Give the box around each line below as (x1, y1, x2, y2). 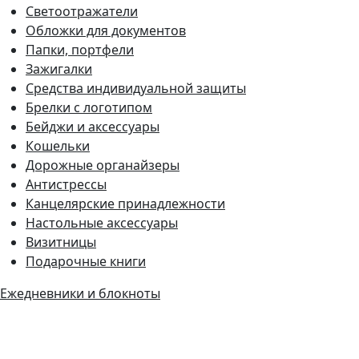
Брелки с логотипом (26, 98, 152, 116)
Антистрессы (26, 175, 107, 193)
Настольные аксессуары (26, 213, 178, 232)
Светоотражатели (26, 2, 138, 20)
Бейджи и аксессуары (26, 117, 159, 135)
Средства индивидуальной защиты (26, 79, 246, 97)
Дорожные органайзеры (26, 155, 179, 174)
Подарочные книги (26, 252, 146, 270)
